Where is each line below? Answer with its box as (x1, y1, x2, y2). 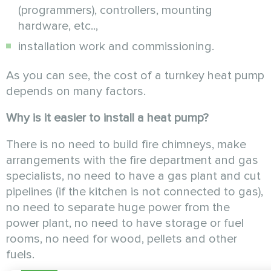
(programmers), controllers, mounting (18, 2, 212, 18)
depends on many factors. (6, 83, 146, 99)
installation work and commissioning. (18, 39, 214, 54)
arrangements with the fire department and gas (6, 152, 258, 168)
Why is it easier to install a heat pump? (6, 110, 209, 125)
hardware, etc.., (18, 18, 98, 33)
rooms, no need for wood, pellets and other (6, 231, 237, 246)
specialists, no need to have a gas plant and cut (6, 168, 261, 183)
